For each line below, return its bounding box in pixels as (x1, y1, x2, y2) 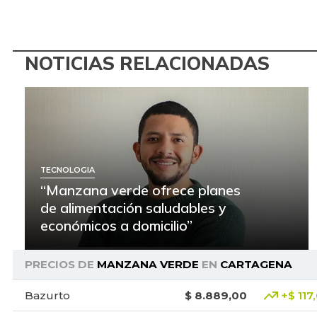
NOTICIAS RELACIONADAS (25, 51, 270, 75)
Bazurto (24, 288, 70, 302)
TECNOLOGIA (40, 164, 95, 175)
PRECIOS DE (24, 258, 97, 272)
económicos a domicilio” (40, 217, 192, 235)
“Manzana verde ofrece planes (40, 181, 241, 200)
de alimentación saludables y (40, 199, 226, 217)
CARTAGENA (219, 258, 292, 272)
